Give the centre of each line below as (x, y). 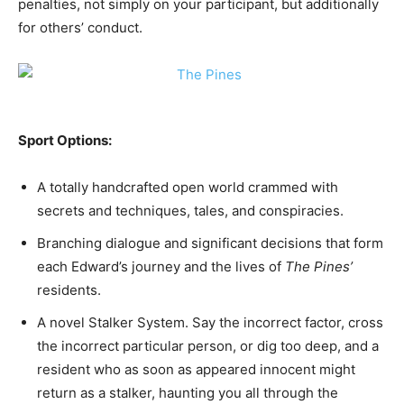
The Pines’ (319, 267)
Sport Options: (65, 141)
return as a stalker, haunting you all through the (188, 393)
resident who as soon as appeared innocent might (196, 370)
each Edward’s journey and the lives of (161, 267)
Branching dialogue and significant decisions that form (210, 243)
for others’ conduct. (80, 28)
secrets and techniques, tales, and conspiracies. (190, 211)
